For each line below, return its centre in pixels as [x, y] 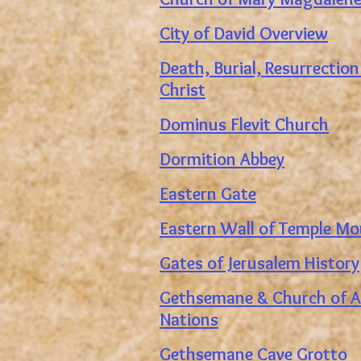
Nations [189, 320]
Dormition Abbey [222, 159]
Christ [183, 90]
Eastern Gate [208, 194]
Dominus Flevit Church [244, 124]
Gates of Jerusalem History [259, 263]
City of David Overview [244, 33]
